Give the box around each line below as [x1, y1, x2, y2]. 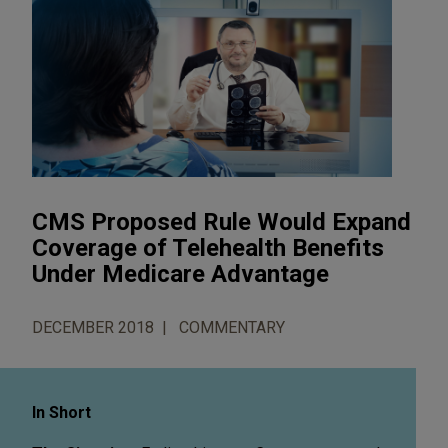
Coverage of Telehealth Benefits [32, 233, 384, 262]
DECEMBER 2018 [32, 317, 154, 337]
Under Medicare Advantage [32, 259, 329, 288]
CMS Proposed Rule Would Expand [32, 207, 411, 236]
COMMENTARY [179, 317, 285, 337]
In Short [32, 402, 91, 422]
